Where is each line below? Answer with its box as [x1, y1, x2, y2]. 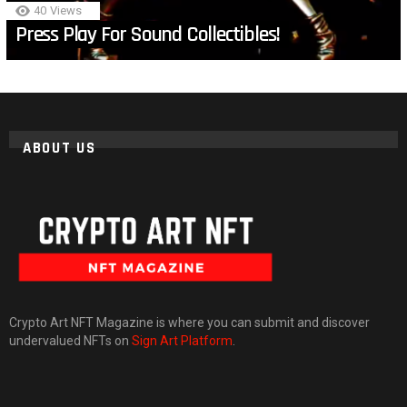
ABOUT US [23, 138, 96, 159]
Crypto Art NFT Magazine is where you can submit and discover [9, 314, 370, 330]
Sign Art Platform [132, 333, 233, 348]
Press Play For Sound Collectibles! [15, 21, 281, 49]
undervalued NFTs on [9, 333, 132, 348]
